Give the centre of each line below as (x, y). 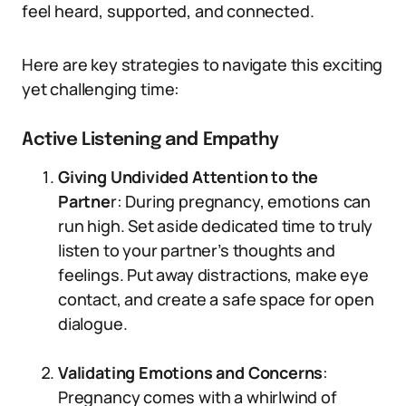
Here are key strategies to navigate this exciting (203, 64)
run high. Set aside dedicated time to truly (216, 226)
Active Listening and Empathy (150, 140)
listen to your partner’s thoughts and (197, 250)
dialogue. (93, 324)
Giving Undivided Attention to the (188, 177)
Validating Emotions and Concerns (191, 372)
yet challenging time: (101, 89)
